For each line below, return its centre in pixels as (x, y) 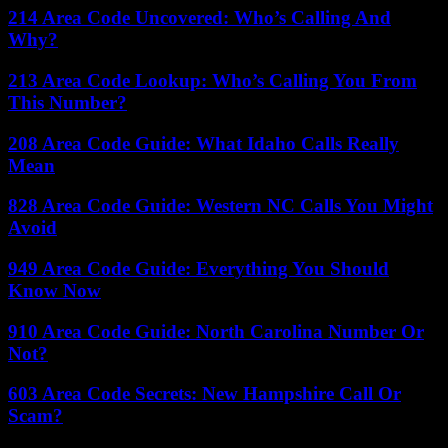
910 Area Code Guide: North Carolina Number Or (216, 331)
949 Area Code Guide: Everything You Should (198, 268)
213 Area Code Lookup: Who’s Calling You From (212, 80)
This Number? (67, 102)
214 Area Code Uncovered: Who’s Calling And (199, 18)
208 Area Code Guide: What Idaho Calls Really (203, 143)
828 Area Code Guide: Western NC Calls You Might (220, 206)
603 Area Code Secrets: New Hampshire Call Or (204, 394)
